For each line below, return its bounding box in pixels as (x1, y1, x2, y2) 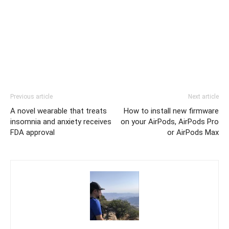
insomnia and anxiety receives (10, 117, 111, 126)
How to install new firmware (124, 106, 219, 116)
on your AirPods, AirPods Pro (121, 117, 219, 126)
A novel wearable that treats (10, 106, 107, 116)
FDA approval (10, 127, 55, 137)
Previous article (10, 93, 53, 100)
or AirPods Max (167, 127, 219, 137)
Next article (188, 93, 219, 100)
